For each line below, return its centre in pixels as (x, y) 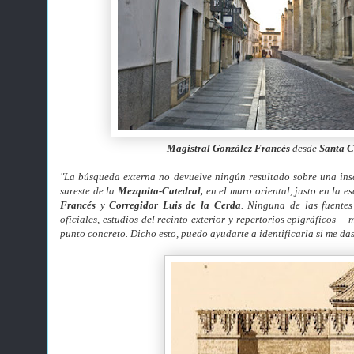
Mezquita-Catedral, (160, 191)
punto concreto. (95, 233)
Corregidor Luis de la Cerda (175, 205)
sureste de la (89, 191)
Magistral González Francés (228, 148)
